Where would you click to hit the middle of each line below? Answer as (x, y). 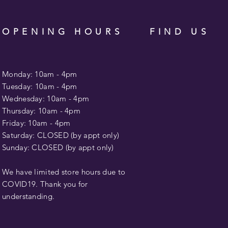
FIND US (180, 32)
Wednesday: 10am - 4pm (46, 98)
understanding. (28, 196)
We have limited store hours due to (64, 172)
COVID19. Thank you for (45, 184)
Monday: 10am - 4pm (40, 74)
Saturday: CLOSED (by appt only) (61, 135)
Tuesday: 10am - (32, 86)
